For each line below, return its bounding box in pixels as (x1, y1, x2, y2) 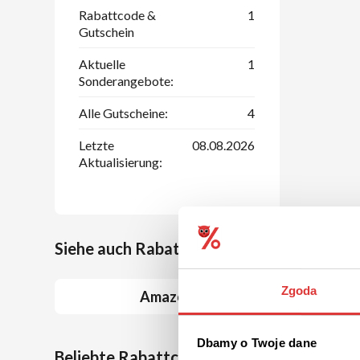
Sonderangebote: (79, 72, 174, 88)
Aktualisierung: (79, 153, 162, 170)
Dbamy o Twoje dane (196, 336, 317, 350)
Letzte (79, 137, 114, 153)
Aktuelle (79, 55, 125, 72)
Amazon (140, 287, 194, 305)
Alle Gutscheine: (79, 104, 168, 121)
